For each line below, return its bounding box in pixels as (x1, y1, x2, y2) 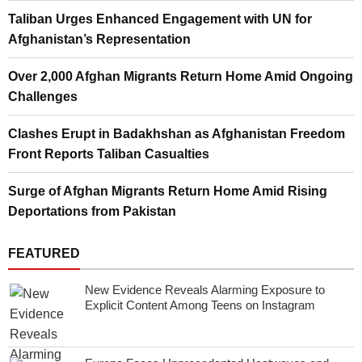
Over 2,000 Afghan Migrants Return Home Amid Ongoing (8, 69, 353, 83)
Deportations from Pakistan (8, 204, 176, 218)
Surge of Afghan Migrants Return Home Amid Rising (8, 183, 327, 198)
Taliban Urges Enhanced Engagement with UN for (8, 11, 312, 26)
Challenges (8, 89, 78, 103)
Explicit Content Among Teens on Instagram (85, 297, 315, 312)
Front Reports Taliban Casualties (8, 146, 209, 161)
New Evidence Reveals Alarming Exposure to (85, 282, 325, 297)
